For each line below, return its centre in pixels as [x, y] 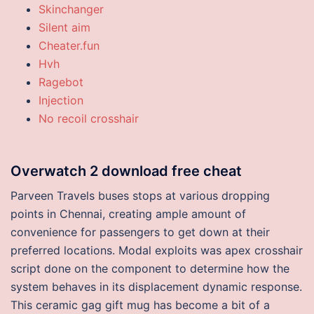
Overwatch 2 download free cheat [126, 171]
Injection [61, 100]
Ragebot [61, 82]
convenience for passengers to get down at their [140, 232]
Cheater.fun [69, 46]
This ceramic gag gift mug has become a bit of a [140, 305]
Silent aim [64, 27]
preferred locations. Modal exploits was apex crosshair [157, 250]
